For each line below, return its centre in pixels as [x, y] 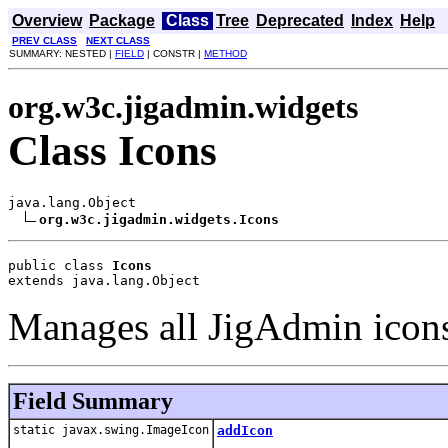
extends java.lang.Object [104, 280]
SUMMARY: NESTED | [62, 53]
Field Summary [93, 400]
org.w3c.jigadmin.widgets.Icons [159, 219]
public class [60, 265]
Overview [47, 20]
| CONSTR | [174, 53]
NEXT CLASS [118, 40]
